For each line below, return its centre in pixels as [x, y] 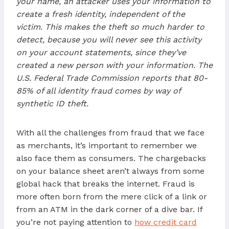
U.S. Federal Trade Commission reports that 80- [112, 78]
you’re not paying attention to [75, 222]
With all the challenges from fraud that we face [110, 132]
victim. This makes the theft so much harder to [110, 27]
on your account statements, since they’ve [101, 52]
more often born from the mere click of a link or [112, 196]
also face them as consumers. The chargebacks [111, 158]
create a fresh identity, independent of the [101, 14]
